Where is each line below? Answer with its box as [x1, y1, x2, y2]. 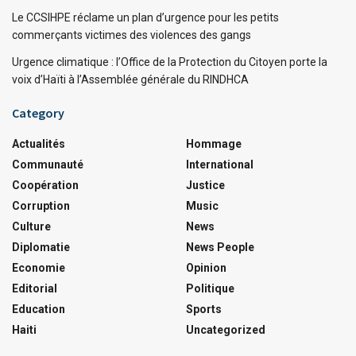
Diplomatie [12, 240, 70, 253]
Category [12, 104, 64, 121]
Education [12, 302, 65, 315]
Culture [12, 219, 51, 233]
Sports [186, 302, 222, 315]
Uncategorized [186, 323, 265, 336]
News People [186, 240, 254, 253]
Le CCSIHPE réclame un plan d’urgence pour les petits [12, 10, 279, 24]
